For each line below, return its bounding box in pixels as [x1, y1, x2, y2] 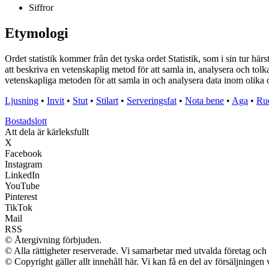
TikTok [5, 202, 32, 213]
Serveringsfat [127, 95, 177, 106]
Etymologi [5, 25, 68, 41]
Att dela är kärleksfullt [5, 127, 89, 138]
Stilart [96, 95, 118, 106]
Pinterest [5, 192, 37, 202]
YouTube [5, 181, 40, 192]
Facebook [5, 148, 42, 159]
